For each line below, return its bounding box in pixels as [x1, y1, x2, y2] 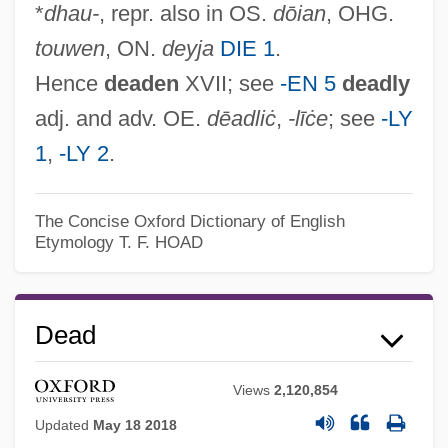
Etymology [34, 232, 114, 251]
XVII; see [178, 71, 280, 97]
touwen [34, 36, 105, 62]
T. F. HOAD [118, 232, 203, 251]
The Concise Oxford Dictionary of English [34, 211, 345, 230]
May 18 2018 [92, 417, 177, 434]
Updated [34, 417, 93, 434]
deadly [341, 71, 410, 97]
